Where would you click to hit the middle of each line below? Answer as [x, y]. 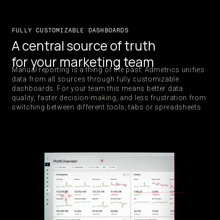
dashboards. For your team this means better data [97, 88]
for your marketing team [83, 62]
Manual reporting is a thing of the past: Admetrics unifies [108, 70]
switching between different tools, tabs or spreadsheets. [108, 107]
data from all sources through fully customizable [96, 79]
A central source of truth [84, 46]
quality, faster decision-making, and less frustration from [109, 98]
